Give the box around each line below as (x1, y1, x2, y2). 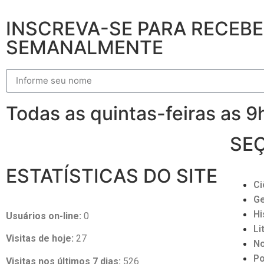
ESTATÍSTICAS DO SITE (6, 164, 217, 187)
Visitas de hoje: (6, 233, 74, 245)
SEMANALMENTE (6, 35, 163, 59)
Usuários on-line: (6, 210, 81, 222)
